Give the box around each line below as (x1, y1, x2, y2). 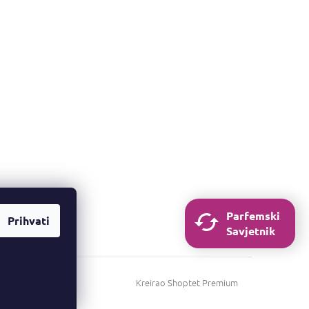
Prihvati (8, 213, 50, 228)
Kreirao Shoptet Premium (136, 276, 238, 290)
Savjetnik (226, 223, 275, 238)
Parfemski (226, 208, 280, 223)
